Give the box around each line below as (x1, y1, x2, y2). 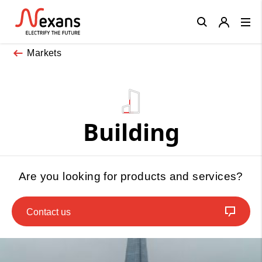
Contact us (26, 206, 71, 217)
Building (82, 115, 180, 148)
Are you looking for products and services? (19, 170, 243, 182)
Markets (27, 47, 62, 58)
